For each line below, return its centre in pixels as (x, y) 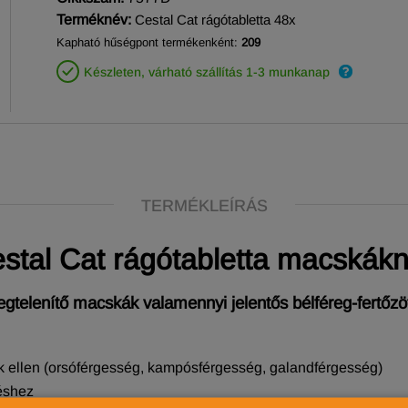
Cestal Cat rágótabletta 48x (215, 20)
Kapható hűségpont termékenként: (149, 42)
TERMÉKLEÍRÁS (204, 206)
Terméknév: (94, 20)
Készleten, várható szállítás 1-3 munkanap (207, 72)
